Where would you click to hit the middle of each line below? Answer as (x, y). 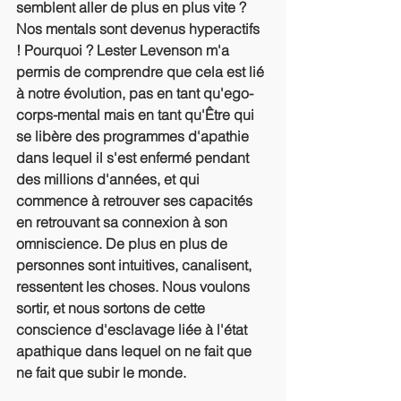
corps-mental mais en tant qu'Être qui (137, 115)
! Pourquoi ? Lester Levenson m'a (124, 50)
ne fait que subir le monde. (101, 372)
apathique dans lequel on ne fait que (136, 351)
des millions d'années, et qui (110, 179)
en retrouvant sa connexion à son (124, 222)
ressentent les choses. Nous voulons (135, 286)
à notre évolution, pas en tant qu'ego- (135, 93)
